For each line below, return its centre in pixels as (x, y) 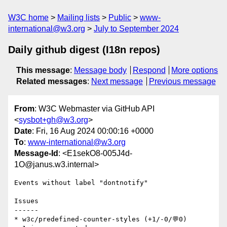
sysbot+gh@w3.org (53, 120)
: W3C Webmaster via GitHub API (94, 109)
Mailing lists (79, 17)
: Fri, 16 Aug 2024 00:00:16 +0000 (93, 131)
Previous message (182, 81)
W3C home (28, 17)
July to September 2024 (136, 29)
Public (120, 17)
